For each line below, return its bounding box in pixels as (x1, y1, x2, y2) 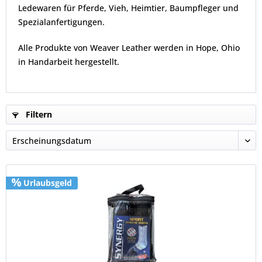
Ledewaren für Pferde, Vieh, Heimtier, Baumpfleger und (18, 2, 239, 13)
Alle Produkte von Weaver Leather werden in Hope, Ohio (18, 42, 240, 53)
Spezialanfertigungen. (18, 16, 105, 27)
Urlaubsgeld (21, 177, 73, 189)
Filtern (23, 109, 52, 120)
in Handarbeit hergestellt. (18, 56, 119, 67)
